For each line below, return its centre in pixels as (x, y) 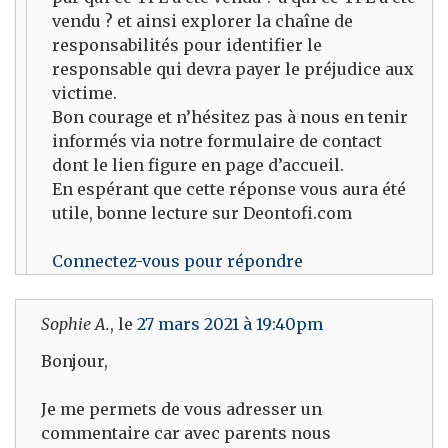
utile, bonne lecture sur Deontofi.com (202, 213)
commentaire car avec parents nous (186, 432)
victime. (84, 93)
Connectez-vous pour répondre (177, 261)
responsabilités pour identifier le (187, 45)
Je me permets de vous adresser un (181, 408)
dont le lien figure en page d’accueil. (198, 165)
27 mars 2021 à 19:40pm (230, 324)
